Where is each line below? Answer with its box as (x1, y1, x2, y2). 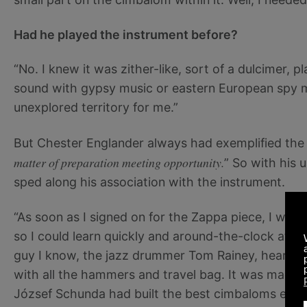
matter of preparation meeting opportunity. (14, 154, 224, 171)
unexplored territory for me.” (14, 100, 178, 115)
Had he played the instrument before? (14, 27, 238, 42)
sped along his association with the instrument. (14, 175, 285, 190)
